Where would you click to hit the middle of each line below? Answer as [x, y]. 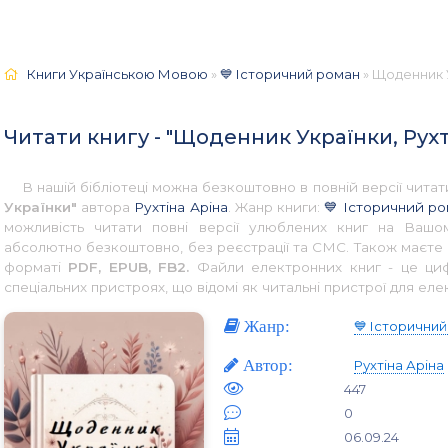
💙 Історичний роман [290, 73]
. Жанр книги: [276, 206]
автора [106, 206]
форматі [36, 266]
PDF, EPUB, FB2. [129, 266]
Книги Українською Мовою [117, 73]
